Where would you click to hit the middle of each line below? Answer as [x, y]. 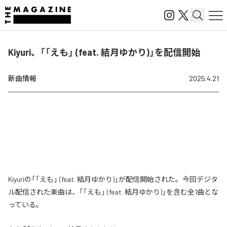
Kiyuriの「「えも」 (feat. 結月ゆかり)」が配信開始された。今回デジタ [113, 179]
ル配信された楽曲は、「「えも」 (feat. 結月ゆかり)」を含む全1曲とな [113, 192]
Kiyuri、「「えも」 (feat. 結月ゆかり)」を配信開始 [104, 52]
